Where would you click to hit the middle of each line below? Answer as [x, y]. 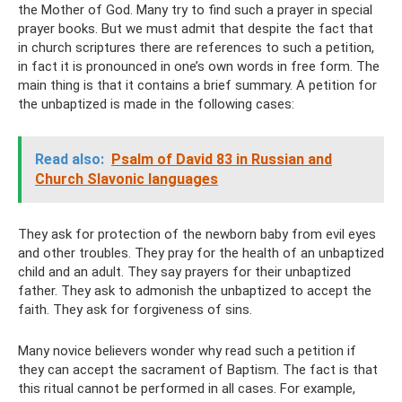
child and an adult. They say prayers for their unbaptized [184, 272]
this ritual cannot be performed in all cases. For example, [187, 389]
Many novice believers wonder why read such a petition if [187, 351]
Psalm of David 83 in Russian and [222, 159]
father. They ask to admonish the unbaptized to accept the [195, 291]
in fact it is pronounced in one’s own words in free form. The [199, 66]
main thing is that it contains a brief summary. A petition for [197, 85]
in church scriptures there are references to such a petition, [196, 48]
